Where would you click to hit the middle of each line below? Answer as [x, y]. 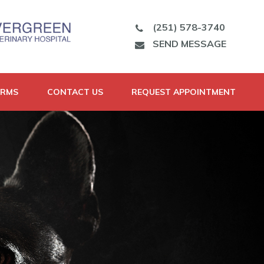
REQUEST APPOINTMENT [183, 92]
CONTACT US [75, 92]
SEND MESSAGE [189, 43]
